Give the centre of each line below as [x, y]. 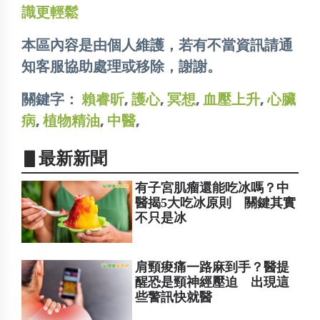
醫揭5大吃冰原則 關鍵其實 [216, 203]
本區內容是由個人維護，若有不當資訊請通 [157, 45]
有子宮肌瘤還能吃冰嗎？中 [212, 188]
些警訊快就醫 [174, 297]
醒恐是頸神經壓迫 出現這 [212, 282]
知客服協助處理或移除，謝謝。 [121, 67]
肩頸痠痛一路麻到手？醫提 [212, 267]
